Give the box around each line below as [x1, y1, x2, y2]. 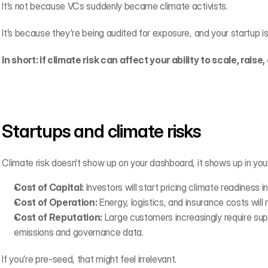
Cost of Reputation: [14, 211, 103, 223]
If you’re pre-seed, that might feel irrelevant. [2, 253, 177, 265]
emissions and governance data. [14, 226, 144, 238]
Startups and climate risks [2, 120, 201, 142]
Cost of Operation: [14, 196, 98, 208]
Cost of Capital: [14, 181, 84, 193]
